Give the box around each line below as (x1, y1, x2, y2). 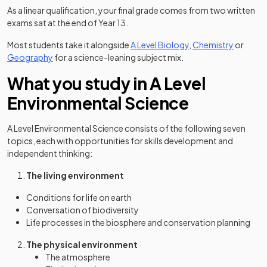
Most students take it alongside (7, 39, 131, 50)
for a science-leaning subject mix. (53, 52, 184, 63)
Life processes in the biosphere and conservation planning (26, 217, 250, 228)
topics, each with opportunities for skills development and (7, 135, 233, 146)
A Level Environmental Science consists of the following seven (7, 123, 246, 133)
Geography (7, 52, 53, 63)
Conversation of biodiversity (26, 204, 139, 215)
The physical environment (26, 239, 138, 250)
